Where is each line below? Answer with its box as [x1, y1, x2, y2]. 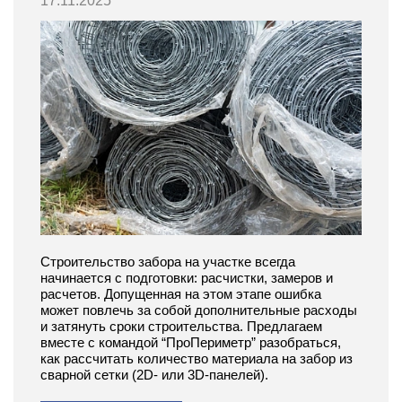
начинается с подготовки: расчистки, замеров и [40, 269, 333, 285]
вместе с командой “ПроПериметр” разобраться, [40, 334, 341, 350]
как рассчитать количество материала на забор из [40, 350, 353, 366]
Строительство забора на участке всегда [40, 253, 295, 269]
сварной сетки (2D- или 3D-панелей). [40, 366, 268, 382]
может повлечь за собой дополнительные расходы [40, 301, 357, 318]
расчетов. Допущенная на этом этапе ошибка [40, 285, 321, 301]
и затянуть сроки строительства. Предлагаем [40, 318, 322, 334]
